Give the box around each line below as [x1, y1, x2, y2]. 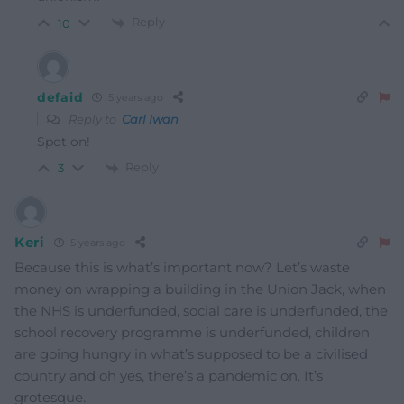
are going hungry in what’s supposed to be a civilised [14, 344, 368, 363]
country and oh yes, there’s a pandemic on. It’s [14, 366, 323, 384]
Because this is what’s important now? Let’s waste [14, 258, 350, 276]
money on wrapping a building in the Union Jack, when [14, 280, 386, 298]
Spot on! [37, 133, 90, 150]
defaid [37, 88, 84, 106]
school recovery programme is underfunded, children [14, 323, 370, 341]
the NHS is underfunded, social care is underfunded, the [14, 301, 388, 319]
